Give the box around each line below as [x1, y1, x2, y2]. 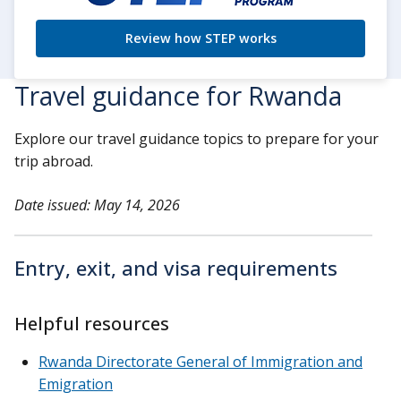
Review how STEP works [124, 30, 277, 47]
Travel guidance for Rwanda [14, 79, 342, 114]
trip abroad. [14, 151, 93, 172]
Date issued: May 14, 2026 [14, 195, 180, 216]
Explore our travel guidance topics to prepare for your [14, 129, 379, 149]
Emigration [38, 373, 113, 394]
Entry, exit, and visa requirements [14, 254, 337, 283]
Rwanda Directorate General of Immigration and [38, 351, 363, 371]
